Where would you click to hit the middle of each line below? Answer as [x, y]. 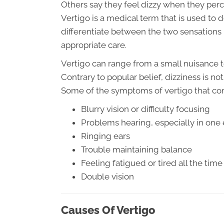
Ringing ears [105, 136]
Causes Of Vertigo [108, 210]
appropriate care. [94, 45]
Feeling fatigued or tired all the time [152, 163]
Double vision [107, 177]
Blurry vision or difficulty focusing [145, 109]
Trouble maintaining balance [136, 150]
